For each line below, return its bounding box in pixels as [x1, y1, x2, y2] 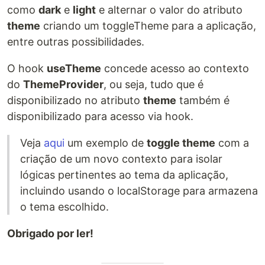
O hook [7, 62, 47, 75]
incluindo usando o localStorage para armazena [20, 184, 258, 197]
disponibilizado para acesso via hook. [7, 109, 193, 122]
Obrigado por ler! [7, 227, 93, 240]
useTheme [47, 62, 101, 75]
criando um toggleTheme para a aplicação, [40, 19, 256, 32]
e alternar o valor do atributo [96, 3, 243, 16]
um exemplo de [64, 136, 147, 149]
